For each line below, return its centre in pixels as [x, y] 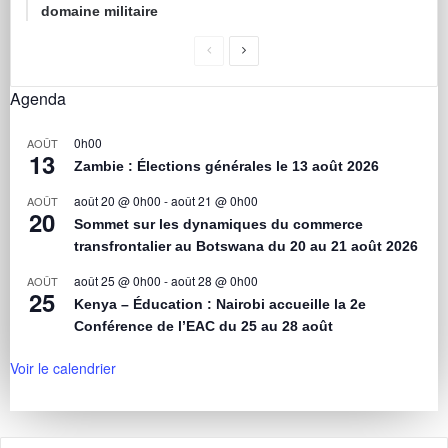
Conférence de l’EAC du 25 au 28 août [203, 326]
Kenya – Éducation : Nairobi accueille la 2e [220, 304]
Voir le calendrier [63, 368]
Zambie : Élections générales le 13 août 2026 [226, 166]
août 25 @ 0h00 [117, 281]
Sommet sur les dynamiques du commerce [218, 224]
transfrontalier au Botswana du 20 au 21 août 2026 [246, 246]
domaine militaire [99, 11]
